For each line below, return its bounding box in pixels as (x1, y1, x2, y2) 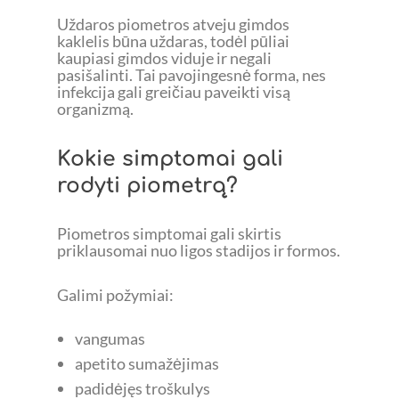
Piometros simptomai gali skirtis (57, 223, 281, 243)
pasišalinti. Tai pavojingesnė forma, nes (57, 64, 326, 85)
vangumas (74, 329, 145, 349)
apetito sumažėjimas (74, 354, 219, 374)
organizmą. (57, 98, 134, 118)
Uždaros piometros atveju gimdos (57, 13, 289, 34)
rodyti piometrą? (57, 173, 238, 197)
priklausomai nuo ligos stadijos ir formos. (57, 240, 340, 260)
